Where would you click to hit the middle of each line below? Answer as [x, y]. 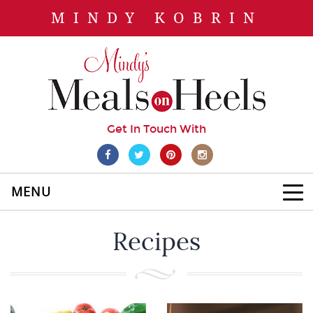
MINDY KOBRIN [156, 18]
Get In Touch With [156, 129]
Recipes [156, 242]
